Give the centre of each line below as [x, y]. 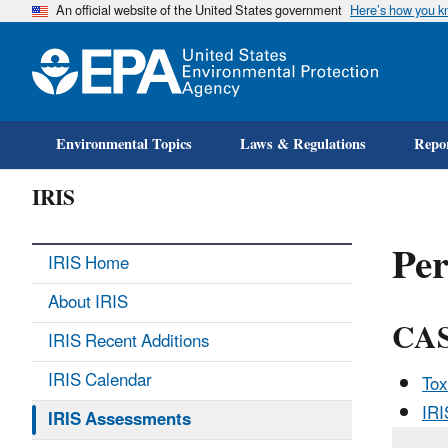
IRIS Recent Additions [128, 342]
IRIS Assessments [119, 420]
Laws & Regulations [303, 144]
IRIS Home [88, 264]
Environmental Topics [124, 144]
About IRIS [88, 303]
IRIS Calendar [100, 381]
